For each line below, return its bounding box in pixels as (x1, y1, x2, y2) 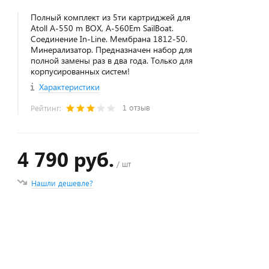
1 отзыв (122, 102, 151, 112)
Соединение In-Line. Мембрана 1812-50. (31, 33, 188, 44)
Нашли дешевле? (31, 178, 94, 188)
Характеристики (39, 81, 100, 92)
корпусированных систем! (31, 65, 130, 77)
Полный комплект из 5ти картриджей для (31, 11, 191, 23)
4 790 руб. (17, 145, 115, 172)
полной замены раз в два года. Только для (31, 55, 193, 66)
